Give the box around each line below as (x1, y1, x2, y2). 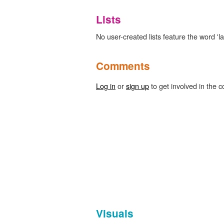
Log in (96, 80, 115, 91)
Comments (96, 58, 150, 73)
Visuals (96, 205, 133, 220)
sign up (126, 80, 149, 91)
